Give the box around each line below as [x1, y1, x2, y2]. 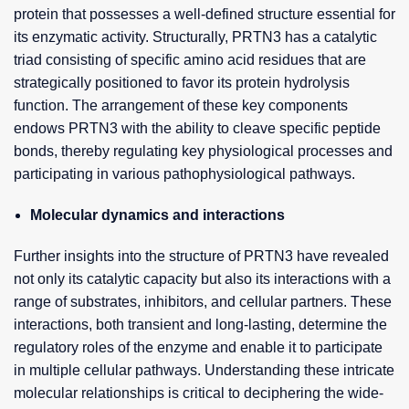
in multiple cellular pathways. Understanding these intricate [14, 362, 394, 378]
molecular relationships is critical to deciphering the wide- [14, 385, 383, 401]
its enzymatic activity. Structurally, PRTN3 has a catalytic [14, 29, 377, 45]
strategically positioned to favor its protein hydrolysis [14, 75, 350, 90]
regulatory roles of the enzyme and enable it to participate [14, 340, 383, 355]
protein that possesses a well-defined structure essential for [14, 6, 395, 22]
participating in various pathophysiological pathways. [14, 166, 355, 182]
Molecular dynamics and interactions [30, 207, 285, 223]
